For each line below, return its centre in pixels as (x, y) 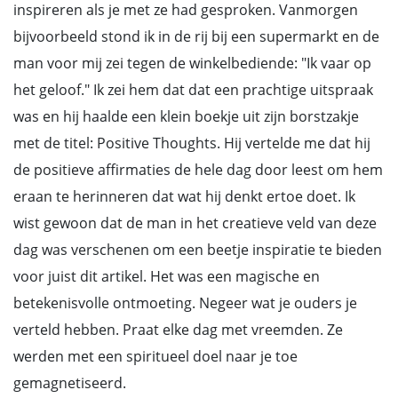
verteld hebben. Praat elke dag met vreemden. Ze (178, 330)
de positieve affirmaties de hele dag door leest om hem (198, 170)
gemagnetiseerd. (70, 383)
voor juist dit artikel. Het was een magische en (167, 276)
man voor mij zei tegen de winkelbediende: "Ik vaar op (192, 63)
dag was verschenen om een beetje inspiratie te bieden (198, 250)
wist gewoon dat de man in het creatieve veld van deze (195, 223)
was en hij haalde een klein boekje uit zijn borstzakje (186, 116)
